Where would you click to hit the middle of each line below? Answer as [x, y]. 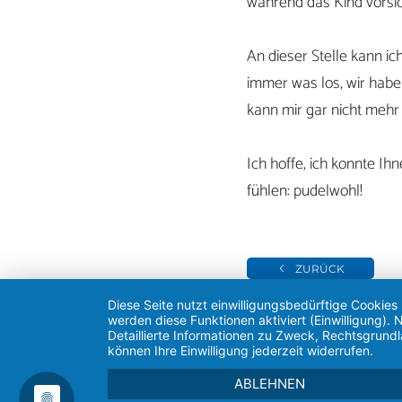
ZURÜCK [319, 268]
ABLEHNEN [270, 384]
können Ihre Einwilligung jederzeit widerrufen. [240, 350]
